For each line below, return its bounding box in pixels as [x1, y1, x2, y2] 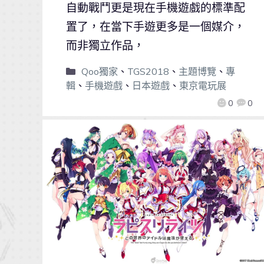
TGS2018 [127, 65, 169, 78]
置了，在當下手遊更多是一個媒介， [66, 19, 245, 34]
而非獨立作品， [66, 38, 144, 52]
